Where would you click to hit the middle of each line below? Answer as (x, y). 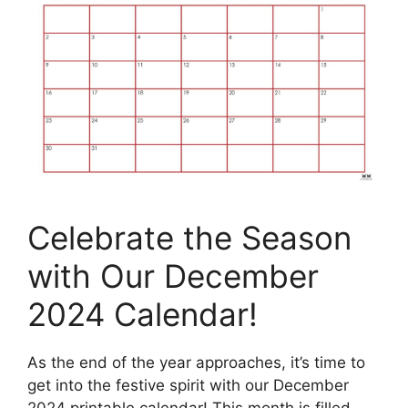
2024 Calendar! (143, 314)
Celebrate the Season (189, 237)
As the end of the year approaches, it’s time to (196, 362)
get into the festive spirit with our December (188, 385)
